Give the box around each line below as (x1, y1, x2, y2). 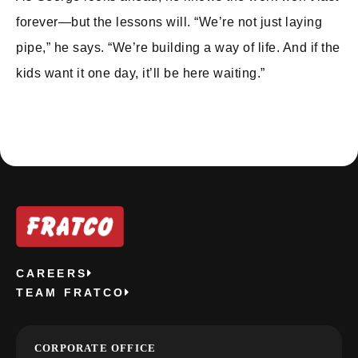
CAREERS (16, 267, 87, 280)
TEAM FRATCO (16, 286, 125, 300)
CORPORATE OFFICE (34, 343, 157, 355)
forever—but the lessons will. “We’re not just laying (16, 14, 322, 29)
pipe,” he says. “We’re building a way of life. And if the (16, 40, 340, 54)
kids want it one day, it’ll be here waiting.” (16, 66, 265, 80)
